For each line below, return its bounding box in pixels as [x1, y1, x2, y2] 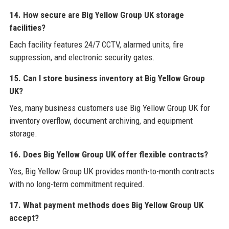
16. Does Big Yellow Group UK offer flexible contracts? [9, 149, 208, 159]
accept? [9, 212, 39, 223]
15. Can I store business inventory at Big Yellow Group [9, 73, 205, 83]
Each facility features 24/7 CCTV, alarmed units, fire [9, 39, 184, 50]
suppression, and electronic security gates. [9, 52, 155, 62]
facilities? [9, 22, 45, 33]
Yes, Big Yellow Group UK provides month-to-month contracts [9, 166, 214, 176]
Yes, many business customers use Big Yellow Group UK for [9, 102, 210, 113]
